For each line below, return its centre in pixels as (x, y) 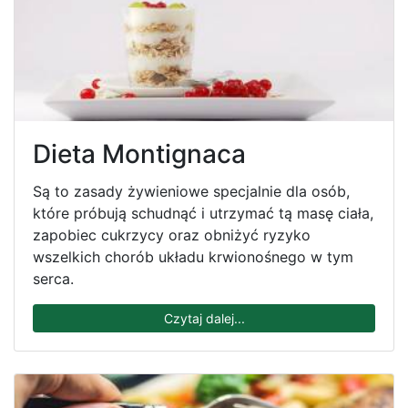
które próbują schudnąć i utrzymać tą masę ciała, (203, 214)
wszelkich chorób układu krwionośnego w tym (193, 257)
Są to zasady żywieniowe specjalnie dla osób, (191, 192)
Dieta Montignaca (139, 154)
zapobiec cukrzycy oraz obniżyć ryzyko (172, 235)
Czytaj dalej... (204, 319)
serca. (53, 279)
